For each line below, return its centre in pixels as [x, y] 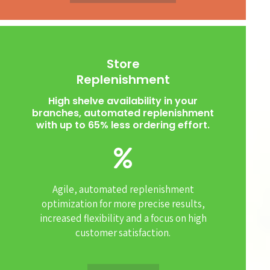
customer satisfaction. [123, 233]
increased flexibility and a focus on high [123, 218]
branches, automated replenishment [123, 113]
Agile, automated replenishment [123, 190]
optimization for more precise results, [123, 204]
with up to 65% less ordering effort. [123, 125]
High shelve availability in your [123, 101]
